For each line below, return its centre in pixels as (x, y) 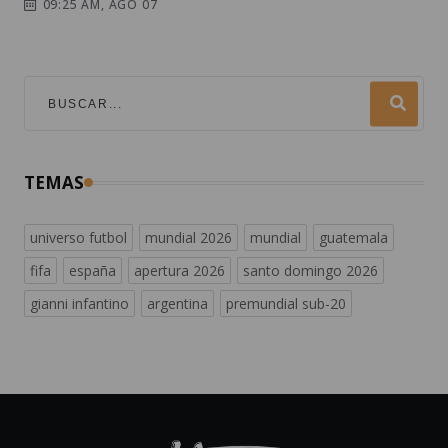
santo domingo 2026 (310, 271)
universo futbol (78, 238)
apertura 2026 (179, 271)
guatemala (353, 238)
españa (92, 271)
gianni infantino (79, 304)
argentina (177, 304)
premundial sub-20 (286, 304)
